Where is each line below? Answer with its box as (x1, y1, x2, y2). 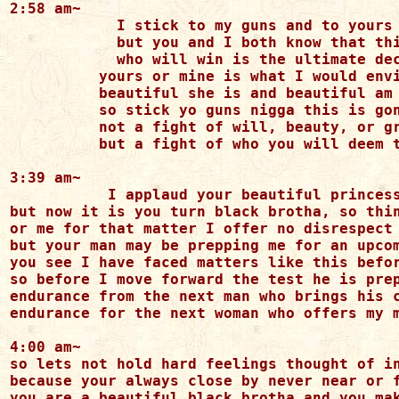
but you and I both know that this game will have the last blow (10, 34, 81, 51)
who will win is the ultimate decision (10, 51, 81, 68)
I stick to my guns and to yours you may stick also (10, 17, 81, 34)
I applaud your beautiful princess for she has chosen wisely (10, 186, 81, 203)
